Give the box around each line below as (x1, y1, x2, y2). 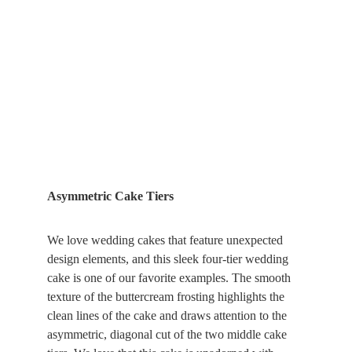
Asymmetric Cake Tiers (47, 189, 174, 203)
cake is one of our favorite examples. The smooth (47, 271, 294, 284)
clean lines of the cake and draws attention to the (47, 309, 290, 322)
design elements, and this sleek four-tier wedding (47, 252, 291, 266)
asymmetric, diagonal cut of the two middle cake (47, 328, 290, 341)
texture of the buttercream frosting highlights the (47, 290, 288, 303)
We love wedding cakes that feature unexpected (47, 233, 286, 247)
